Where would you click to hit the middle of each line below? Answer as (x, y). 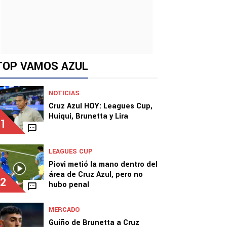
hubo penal (69, 185)
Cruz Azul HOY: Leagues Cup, (101, 106)
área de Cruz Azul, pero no (96, 175)
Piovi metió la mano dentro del (103, 164)
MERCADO (64, 210)
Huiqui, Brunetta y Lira (88, 116)
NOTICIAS (64, 93)
